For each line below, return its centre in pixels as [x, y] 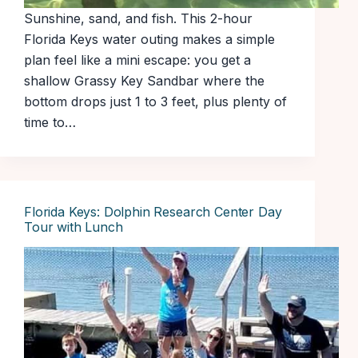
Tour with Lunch [74, 227]
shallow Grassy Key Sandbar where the [144, 81]
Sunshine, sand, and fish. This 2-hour [138, 19]
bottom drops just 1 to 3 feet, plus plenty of [155, 102]
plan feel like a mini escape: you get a [137, 60]
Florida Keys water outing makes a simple [149, 40]
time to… [50, 123]
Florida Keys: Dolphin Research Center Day [153, 212]
